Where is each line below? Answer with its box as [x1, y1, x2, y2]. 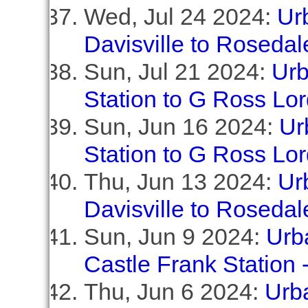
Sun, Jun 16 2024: [83, 113, 279, 140]
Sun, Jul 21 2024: [83, 58, 272, 85]
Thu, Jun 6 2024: [83, 278, 265, 305]
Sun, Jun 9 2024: [83, 223, 266, 250]
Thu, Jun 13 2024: [83, 168, 278, 195]
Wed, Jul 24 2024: [83, 3, 277, 30]
